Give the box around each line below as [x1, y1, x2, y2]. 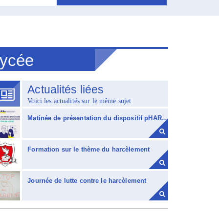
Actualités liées [27, 83, 104, 96]
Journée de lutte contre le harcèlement [27, 177, 147, 184]
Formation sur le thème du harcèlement [27, 146, 150, 153]
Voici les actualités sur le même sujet [27, 97, 131, 105]
